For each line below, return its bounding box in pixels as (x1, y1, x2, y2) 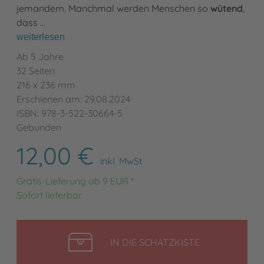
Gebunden (16, 121, 61, 134)
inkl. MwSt (100, 155, 142, 167)
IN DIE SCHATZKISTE (110, 236, 200, 249)
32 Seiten (16, 65, 55, 77)
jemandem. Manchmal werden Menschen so (16, 2, 210, 15)
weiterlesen (16, 32, 65, 42)
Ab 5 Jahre (16, 51, 64, 63)
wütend (210, 2, 243, 15)
